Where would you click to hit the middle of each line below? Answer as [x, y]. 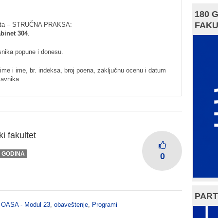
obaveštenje [71, 205]
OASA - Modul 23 [26, 205]
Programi [105, 205]
